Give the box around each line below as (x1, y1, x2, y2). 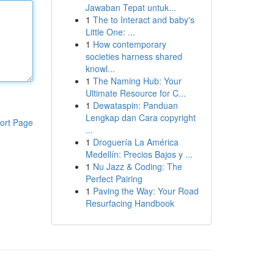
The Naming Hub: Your (92, 75, 182, 87)
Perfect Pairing (85, 172, 143, 185)
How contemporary (92, 38, 166, 50)
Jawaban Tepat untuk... (85, 1, 176, 13)
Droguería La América (92, 136, 179, 148)
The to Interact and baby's (92, 13, 194, 26)
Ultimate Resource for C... (85, 87, 186, 99)
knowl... (85, 62, 115, 75)
